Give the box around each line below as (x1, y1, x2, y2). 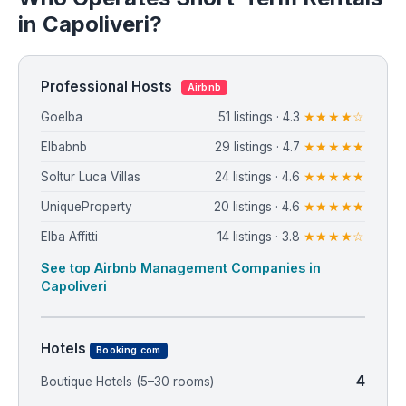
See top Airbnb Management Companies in (41, 260, 321, 276)
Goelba (41, 110, 82, 125)
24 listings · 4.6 (214, 169, 304, 185)
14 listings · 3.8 (217, 229, 304, 245)
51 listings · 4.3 (217, 110, 304, 125)
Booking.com (96, 344, 161, 357)
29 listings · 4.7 (214, 140, 304, 155)
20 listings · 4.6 (213, 199, 304, 215)
